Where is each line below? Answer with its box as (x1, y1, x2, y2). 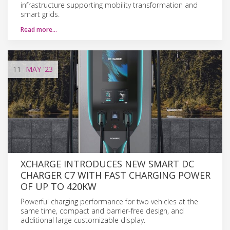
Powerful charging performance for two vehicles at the (21, 196, 198, 206)
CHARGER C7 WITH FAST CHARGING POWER (21, 168, 210, 181)
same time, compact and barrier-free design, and (21, 205, 184, 216)
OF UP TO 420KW (21, 180, 97, 193)
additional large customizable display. (21, 215, 145, 225)
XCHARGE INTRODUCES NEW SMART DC (21, 157, 194, 170)
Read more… (21, 25, 57, 34)
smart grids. (21, 9, 60, 19)
